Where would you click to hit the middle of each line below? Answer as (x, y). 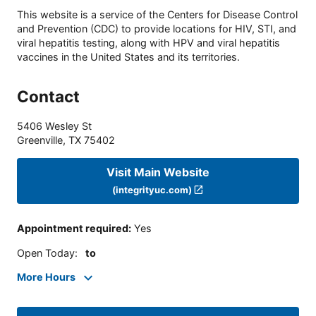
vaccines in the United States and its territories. (128, 57)
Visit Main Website (158, 172)
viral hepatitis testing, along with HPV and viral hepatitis (148, 43)
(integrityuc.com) (152, 189)
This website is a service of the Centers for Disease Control (157, 15)
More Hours (46, 277)
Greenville (40, 140)
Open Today (46, 253)
